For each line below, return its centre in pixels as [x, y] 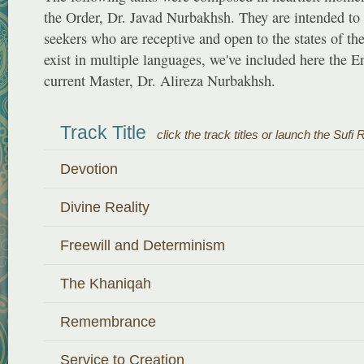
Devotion [89, 169]
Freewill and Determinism [143, 245]
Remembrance [108, 321]
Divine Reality [105, 207]
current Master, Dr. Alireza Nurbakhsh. [160, 80]
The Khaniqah [106, 283]
